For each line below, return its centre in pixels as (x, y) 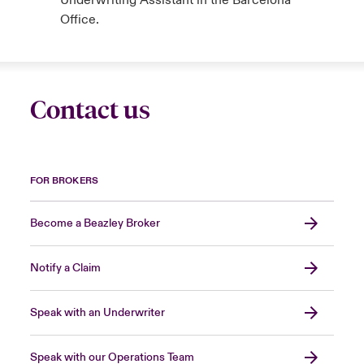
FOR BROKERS (64, 181)
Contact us (90, 110)
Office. (79, 20)
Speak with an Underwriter (97, 313)
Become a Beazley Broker (95, 224)
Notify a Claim (65, 269)
